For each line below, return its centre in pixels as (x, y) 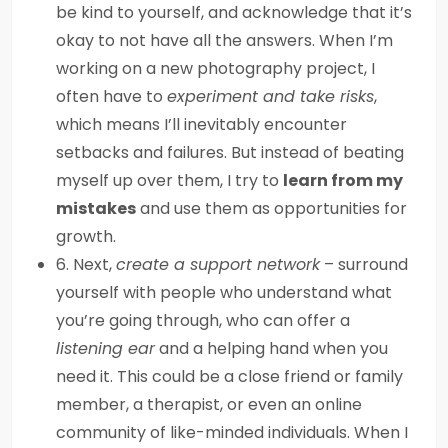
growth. (86, 236)
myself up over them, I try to (169, 180)
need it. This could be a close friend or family (229, 376)
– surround (364, 264)
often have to (111, 96)
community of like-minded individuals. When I (232, 432)
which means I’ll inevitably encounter (201, 124)
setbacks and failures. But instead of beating (230, 152)
